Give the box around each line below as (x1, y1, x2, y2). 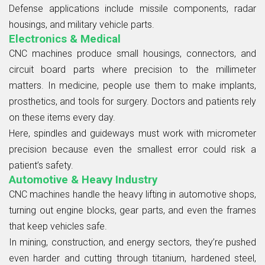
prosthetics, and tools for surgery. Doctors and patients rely (9, 95, 256, 107)
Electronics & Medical (9, 32, 121, 46)
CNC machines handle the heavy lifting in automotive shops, (9, 188, 256, 200)
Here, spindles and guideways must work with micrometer (9, 127, 256, 139)
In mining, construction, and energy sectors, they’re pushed (9, 236, 256, 248)
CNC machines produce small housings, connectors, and (9, 47, 256, 59)
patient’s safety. (9, 159, 73, 171)
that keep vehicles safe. (9, 220, 107, 232)
